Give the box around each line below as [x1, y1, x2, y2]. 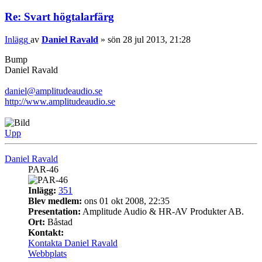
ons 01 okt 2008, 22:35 [82, 195, 170, 206]
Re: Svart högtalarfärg [5, 10, 114, 23]
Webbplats [28, 248, 67, 258]
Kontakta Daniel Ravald [28, 237, 118, 248]
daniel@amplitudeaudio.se [5, 85, 102, 96]
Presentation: [28, 206, 81, 216]
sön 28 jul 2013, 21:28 [108, 34, 191, 44]
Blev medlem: [28, 195, 82, 206]
